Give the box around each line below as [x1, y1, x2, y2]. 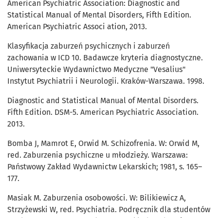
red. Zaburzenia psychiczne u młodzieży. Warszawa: [7, 150, 188, 160]
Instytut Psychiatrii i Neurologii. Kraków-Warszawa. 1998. [7, 76, 204, 86]
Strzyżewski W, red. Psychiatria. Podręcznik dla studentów [7, 205, 210, 215]
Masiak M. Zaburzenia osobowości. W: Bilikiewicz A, [7, 193, 186, 203]
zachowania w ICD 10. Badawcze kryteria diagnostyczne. [7, 53, 203, 63]
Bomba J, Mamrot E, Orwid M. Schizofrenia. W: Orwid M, [7, 139, 200, 148]
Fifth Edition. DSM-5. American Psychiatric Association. [7, 108, 199, 117]
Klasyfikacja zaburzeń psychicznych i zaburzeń [7, 41, 170, 51]
